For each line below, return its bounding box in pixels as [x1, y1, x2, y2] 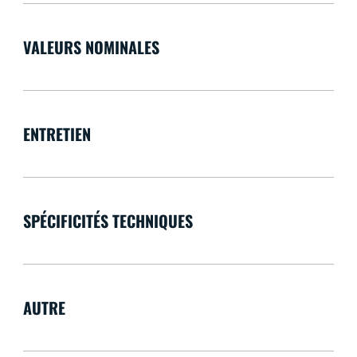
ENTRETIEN [22, 122, 91, 147]
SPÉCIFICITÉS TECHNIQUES [22, 209, 193, 233]
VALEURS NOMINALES [22, 35, 159, 60]
